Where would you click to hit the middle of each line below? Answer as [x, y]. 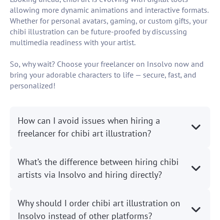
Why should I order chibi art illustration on [99, 203]
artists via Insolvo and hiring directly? [90, 175]
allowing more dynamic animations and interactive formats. [109, 10]
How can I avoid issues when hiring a [89, 121]
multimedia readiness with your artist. [73, 42]
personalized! [33, 86]
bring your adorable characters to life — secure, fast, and [103, 75]
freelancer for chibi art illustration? [84, 134]
